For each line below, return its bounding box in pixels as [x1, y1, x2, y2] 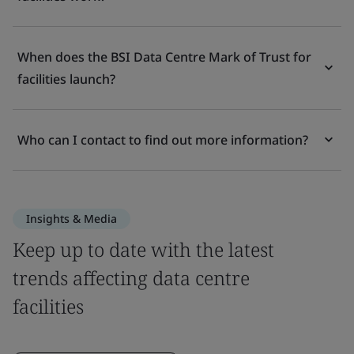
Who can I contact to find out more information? [17, 130, 308, 149]
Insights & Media [26, 210, 117, 226]
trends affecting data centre [13, 264, 250, 291]
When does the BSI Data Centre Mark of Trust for [17, 47, 311, 66]
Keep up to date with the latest [13, 235, 274, 262]
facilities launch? [17, 70, 115, 88]
